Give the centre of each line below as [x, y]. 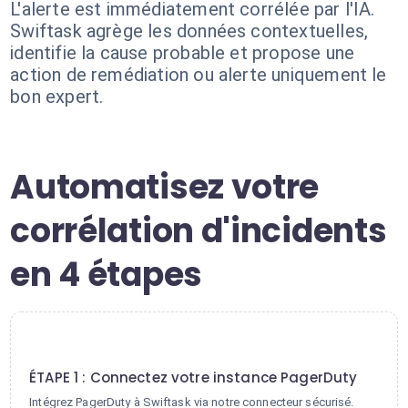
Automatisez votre [165, 187]
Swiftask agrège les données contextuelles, [189, 31]
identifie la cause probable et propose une [183, 53]
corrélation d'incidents [199, 231]
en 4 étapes [106, 275]
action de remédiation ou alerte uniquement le [199, 75]
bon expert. [57, 97]
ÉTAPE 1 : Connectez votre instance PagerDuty [194, 377]
